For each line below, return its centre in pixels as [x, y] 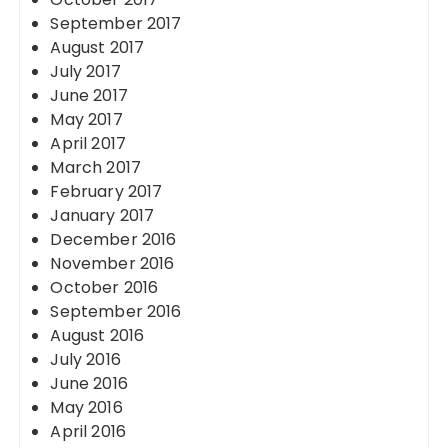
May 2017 [86, 119]
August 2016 [97, 335]
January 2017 [102, 215]
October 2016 [104, 287]
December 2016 [113, 239]
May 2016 [86, 407]
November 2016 [112, 263]
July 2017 [85, 71]
